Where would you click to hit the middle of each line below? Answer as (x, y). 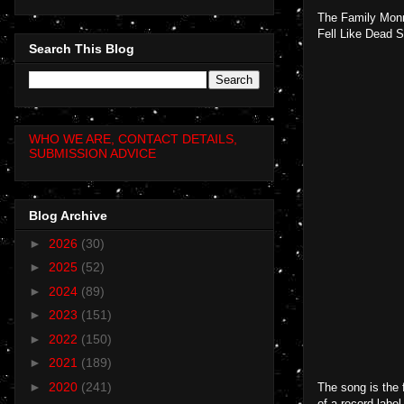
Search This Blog (82, 49)
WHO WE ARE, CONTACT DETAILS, (133, 139)
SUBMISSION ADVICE (92, 154)
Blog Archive (68, 215)
